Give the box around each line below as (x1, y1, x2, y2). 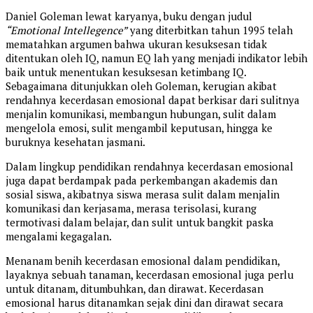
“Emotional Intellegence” (6, 23, 127, 38)
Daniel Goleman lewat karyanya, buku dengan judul (6, 9, 252, 24)
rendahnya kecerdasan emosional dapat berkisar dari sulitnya (6, 93, 300, 108)
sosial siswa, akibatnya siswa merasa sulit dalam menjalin (6, 187, 279, 202)
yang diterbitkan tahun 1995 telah (127, 23, 293, 38)
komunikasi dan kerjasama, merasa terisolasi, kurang (6, 201, 256, 216)
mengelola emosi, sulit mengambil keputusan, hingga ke (6, 121, 272, 136)
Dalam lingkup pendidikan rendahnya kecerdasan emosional (6, 159, 293, 174)
